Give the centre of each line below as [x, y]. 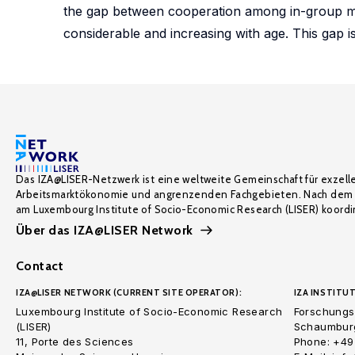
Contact [40, 266]
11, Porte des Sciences [75, 342]
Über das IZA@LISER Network [105, 230]
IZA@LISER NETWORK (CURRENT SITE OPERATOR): [129, 292]
